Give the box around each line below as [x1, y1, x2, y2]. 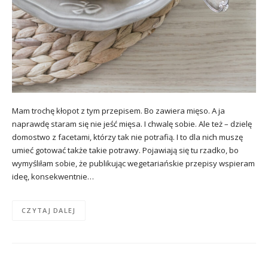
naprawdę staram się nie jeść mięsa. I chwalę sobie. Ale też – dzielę [12, 118, 252, 129]
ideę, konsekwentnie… [12, 170, 94, 182]
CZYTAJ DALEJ [22, 206, 76, 215]
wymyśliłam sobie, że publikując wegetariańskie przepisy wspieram [12, 157, 255, 169]
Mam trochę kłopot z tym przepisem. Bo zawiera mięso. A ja [12, 105, 225, 116]
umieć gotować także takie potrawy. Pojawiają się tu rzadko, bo [12, 144, 239, 156]
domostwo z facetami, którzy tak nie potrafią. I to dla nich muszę [12, 131, 243, 142]
